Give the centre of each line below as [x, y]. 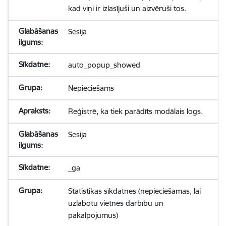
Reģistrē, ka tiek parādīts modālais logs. [135, 111]
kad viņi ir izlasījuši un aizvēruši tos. [127, 8]
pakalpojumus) [93, 215]
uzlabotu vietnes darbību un [116, 203]
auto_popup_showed [104, 65]
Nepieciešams [91, 88]
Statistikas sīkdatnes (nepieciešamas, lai [134, 191]
